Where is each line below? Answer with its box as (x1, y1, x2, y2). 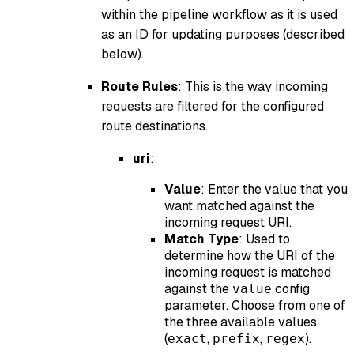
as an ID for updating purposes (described (101, 25, 345, 43)
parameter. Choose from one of (164, 296, 345, 314)
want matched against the (164, 197, 314, 214)
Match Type (164, 230, 239, 247)
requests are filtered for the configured (101, 97, 324, 115)
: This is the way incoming (178, 77, 328, 95)
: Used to (239, 230, 290, 247)
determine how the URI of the (164, 247, 335, 264)
